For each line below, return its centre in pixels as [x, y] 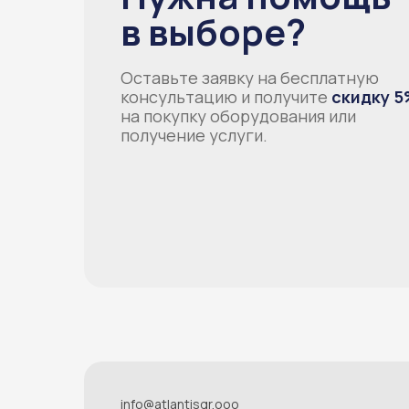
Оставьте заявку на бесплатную [250, 78]
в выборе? [213, 32]
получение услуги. [194, 136]
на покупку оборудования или [238, 116]
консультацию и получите [226, 97]
